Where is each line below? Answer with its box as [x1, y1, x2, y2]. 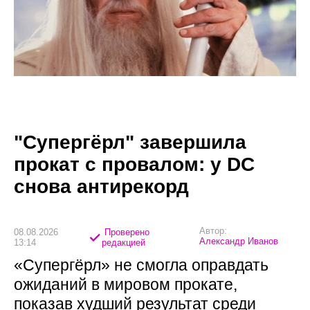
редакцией [101, 237, 145, 248]
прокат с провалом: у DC [14, 154, 255, 176]
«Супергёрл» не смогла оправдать [14, 256, 268, 275]
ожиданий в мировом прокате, [14, 275, 237, 294]
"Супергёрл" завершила [14, 131, 246, 154]
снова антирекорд [14, 176, 189, 198]
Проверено [101, 226, 149, 237]
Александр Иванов [199, 236, 279, 247]
